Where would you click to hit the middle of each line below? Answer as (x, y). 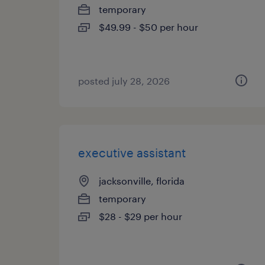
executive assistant (132, 153)
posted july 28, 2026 (124, 81)
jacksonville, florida (142, 181)
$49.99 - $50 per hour (148, 27)
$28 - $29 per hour (140, 216)
